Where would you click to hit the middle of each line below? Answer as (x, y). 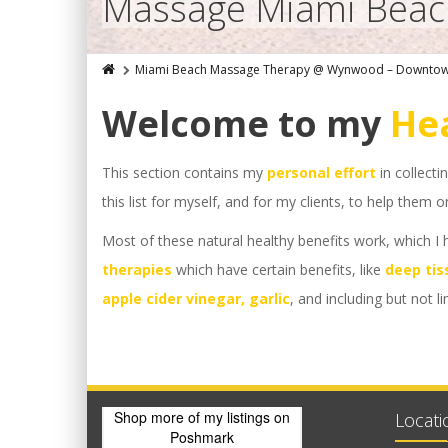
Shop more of (159, 417)
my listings (237, 417)
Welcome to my (246, 123)
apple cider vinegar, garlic (196, 298)
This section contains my (182, 172)
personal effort (319, 172)
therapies (137, 269)
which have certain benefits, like (278, 269)
